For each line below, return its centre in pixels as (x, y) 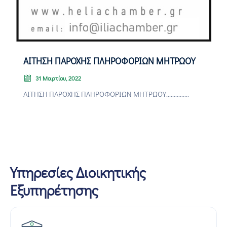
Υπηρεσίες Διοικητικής (78, 173)
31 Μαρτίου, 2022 (58, 78)
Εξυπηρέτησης (54, 190)
